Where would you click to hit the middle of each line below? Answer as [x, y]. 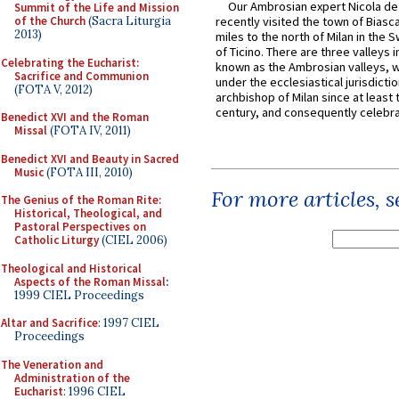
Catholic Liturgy [57, 240]
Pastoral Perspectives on [80, 227]
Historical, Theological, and [88, 213]
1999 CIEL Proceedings [79, 295]
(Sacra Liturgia [128, 21]
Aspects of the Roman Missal [90, 281]
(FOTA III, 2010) [88, 172]
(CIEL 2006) [133, 240]
